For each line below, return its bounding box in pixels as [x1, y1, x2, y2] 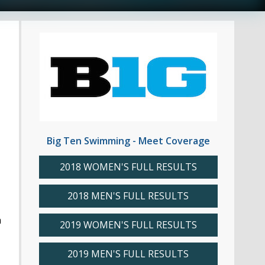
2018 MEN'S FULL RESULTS [67, 189, 189, 203]
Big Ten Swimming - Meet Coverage [46, 134, 210, 148]
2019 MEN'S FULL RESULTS [67, 247, 189, 261]
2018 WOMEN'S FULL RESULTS [59, 160, 197, 174]
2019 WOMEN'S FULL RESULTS [59, 218, 197, 232]
